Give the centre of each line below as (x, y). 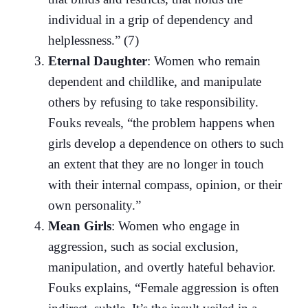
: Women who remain (204, 60)
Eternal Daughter (98, 60)
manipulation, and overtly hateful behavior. (162, 267)
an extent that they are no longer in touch (156, 164)
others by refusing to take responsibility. (153, 102)
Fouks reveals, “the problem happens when (162, 122)
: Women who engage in (176, 225)
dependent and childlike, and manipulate (155, 81)
